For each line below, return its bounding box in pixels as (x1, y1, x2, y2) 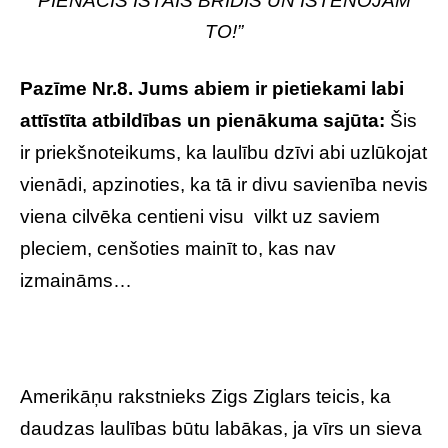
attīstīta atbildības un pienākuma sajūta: (20, 110, 390, 131)
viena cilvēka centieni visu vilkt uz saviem (20, 206, 380, 227)
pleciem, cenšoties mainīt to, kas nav (20, 238, 336, 259)
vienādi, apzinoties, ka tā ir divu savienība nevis (20, 174, 428, 195)
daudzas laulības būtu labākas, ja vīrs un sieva (20, 418, 422, 439)
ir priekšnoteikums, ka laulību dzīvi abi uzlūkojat (20, 142, 427, 163)
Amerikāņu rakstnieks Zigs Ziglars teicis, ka (20, 386, 391, 407)
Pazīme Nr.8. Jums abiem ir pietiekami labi (20, 78, 404, 99)
